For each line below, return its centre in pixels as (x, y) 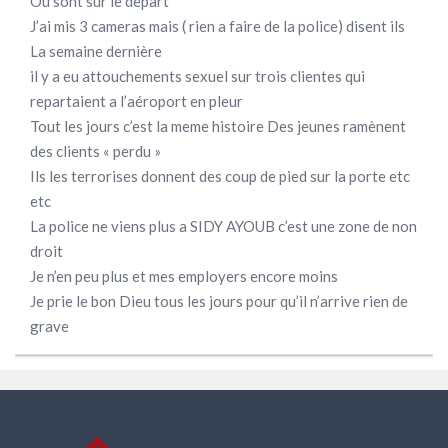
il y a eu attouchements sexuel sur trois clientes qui (197, 76)
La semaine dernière (96, 51)
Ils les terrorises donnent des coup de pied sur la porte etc (220, 176)
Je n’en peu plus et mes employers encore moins (184, 276)
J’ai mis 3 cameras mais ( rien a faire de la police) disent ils (217, 26)
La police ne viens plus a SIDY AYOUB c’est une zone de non (223, 226)
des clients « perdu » (95, 151)
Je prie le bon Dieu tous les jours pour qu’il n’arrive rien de (219, 301)
